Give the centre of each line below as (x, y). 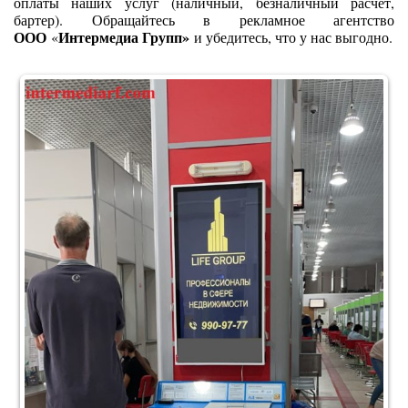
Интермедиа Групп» (126, 36)
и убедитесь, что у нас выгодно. (293, 36)
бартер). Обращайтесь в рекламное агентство (204, 19)
